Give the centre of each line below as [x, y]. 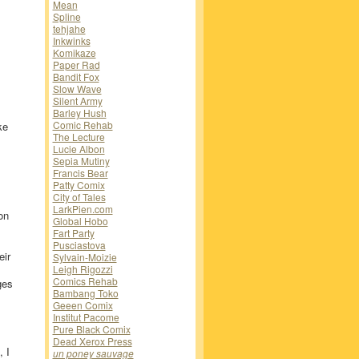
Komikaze [74, 53]
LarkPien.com [83, 209]
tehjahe [69, 29]
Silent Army [77, 101]
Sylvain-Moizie [85, 257]
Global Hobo [80, 221]
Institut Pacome [86, 317]
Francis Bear [80, 173]
